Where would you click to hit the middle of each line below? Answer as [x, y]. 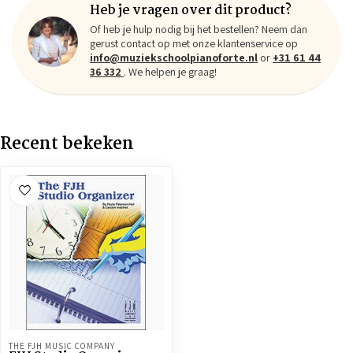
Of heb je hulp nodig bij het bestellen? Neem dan [199, 29]
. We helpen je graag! [170, 72]
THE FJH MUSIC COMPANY [62, 346]
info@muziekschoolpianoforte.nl [174, 58]
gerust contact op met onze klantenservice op [194, 43]
